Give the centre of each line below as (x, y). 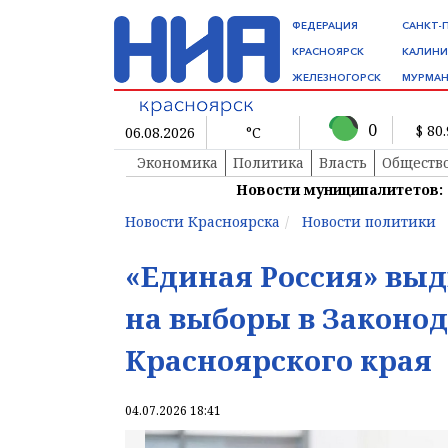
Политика (268, 163)
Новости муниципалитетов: (339, 190)
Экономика (177, 163)
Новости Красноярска (202, 222)
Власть (343, 163)
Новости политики (369, 222)
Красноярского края (278, 360)
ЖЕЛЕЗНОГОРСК (336, 77)
